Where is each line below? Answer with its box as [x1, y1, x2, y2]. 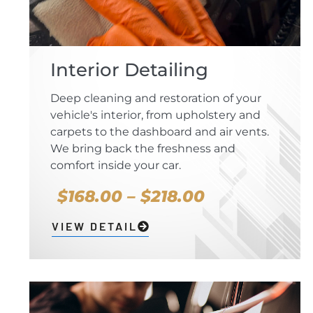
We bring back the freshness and [50, 142, 235, 156]
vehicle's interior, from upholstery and [50, 108, 261, 122]
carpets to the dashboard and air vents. [50, 125, 269, 139]
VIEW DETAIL [52, 219, 138, 233]
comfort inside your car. [50, 159, 181, 173]
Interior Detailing [50, 59, 208, 82]
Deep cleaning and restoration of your [50, 92, 261, 105]
